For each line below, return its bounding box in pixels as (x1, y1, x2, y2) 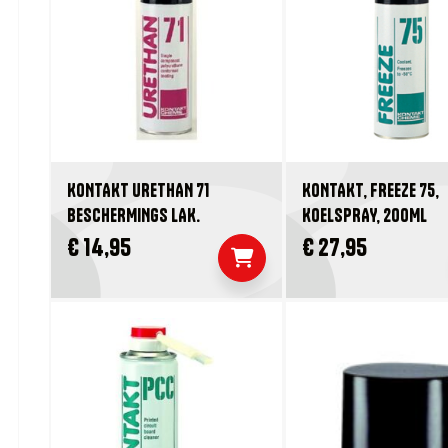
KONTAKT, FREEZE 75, (302, 178, 440, 202)
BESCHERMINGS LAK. (67, 203, 200, 227)
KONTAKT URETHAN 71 (67, 178, 209, 202)
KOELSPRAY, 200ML (302, 203, 428, 227)
